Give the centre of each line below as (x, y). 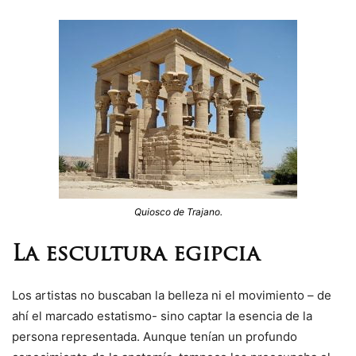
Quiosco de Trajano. (178, 212)
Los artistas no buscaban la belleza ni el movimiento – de (172, 296)
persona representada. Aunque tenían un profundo (155, 337)
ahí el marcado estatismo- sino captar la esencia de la (162, 316)
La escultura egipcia (136, 256)
